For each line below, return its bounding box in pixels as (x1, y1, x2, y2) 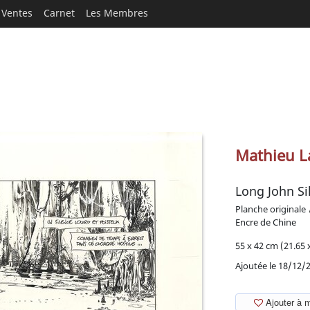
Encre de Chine (235, 216, 296, 228)
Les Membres (86, 6, 148, 19)
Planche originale (235, 203, 306, 215)
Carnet (44, 6, 75, 19)
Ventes (1, 6, 33, 19)
